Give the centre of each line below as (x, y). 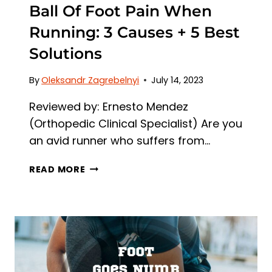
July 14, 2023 (178, 80)
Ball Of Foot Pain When (121, 11)
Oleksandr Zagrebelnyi (90, 80)
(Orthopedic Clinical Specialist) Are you (136, 123)
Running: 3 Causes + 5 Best (134, 32)
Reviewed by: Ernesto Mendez (109, 106)
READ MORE (57, 169)
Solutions (66, 54)
